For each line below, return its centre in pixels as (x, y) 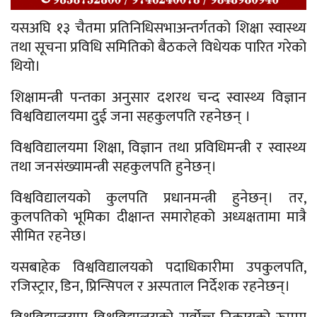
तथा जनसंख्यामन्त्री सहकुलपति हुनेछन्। (114, 166)
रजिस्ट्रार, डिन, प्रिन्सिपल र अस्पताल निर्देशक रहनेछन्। (150, 286)
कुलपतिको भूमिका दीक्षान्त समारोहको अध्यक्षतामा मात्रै (158, 217)
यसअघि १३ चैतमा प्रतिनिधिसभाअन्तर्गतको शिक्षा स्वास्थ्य (158, 28)
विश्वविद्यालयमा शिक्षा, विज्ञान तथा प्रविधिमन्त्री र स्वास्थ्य (158, 147)
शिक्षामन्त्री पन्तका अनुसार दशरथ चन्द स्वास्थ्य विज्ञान (158, 97)
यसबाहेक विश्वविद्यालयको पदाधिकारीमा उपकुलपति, (158, 267)
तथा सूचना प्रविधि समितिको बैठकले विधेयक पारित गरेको (158, 47)
